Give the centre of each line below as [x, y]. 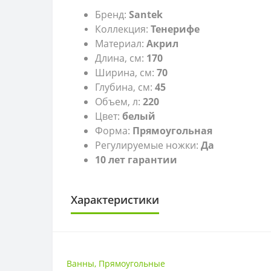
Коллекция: [123, 29]
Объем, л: [119, 101]
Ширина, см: [126, 72]
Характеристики [115, 199]
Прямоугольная [172, 130]
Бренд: [112, 14]
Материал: [121, 43]
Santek [146, 14]
